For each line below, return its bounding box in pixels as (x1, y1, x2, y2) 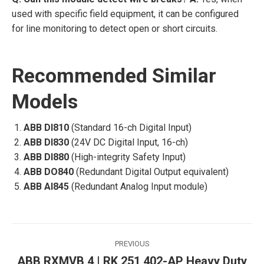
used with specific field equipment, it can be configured (12, 8, 239, 19)
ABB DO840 (24, 166, 74, 177)
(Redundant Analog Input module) (69, 181, 207, 192)
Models (12, 90, 78, 113)
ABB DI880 (24, 151, 69, 163)
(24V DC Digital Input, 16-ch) (69, 137, 188, 148)
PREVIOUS (114, 239, 150, 248)
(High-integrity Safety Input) (69, 151, 186, 163)
